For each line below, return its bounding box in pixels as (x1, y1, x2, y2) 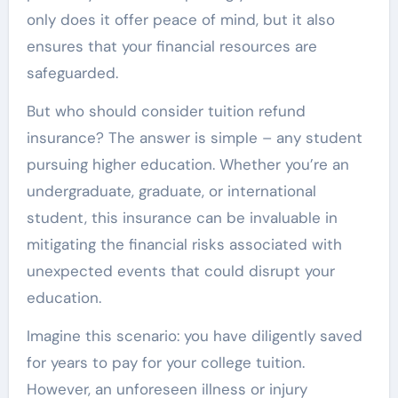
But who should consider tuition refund (26, 100, 306, 121)
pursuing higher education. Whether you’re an (26, 154, 349, 174)
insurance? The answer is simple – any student (26, 127, 362, 147)
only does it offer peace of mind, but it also (26, 9, 335, 29)
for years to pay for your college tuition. (26, 352, 305, 372)
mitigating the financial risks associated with (26, 234, 342, 254)
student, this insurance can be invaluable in (26, 207, 338, 227)
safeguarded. (26, 62, 118, 83)
